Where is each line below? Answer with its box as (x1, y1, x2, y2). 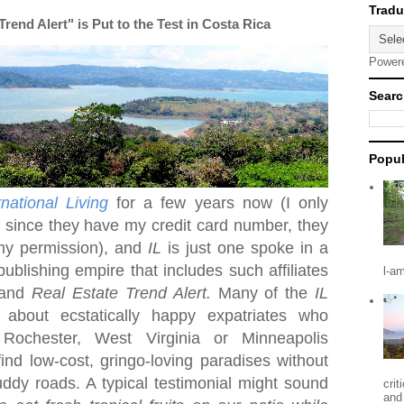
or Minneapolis (199, 329, 328, 347)
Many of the (217, 284, 316, 302)
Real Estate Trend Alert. (32, 284, 218, 302)
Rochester (4, 329, 77, 347)
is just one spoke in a (168, 239, 328, 257)
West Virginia (95, 329, 200, 347)
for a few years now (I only (116, 194, 329, 212)
